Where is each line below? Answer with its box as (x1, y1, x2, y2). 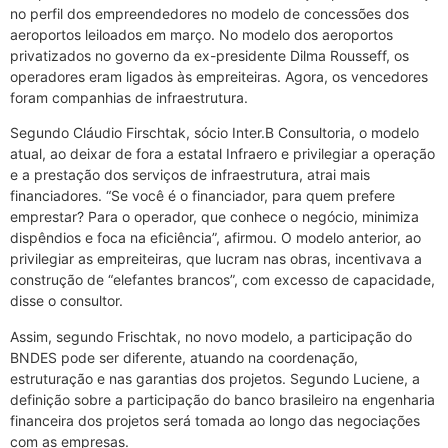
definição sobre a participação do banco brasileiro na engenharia (10, 390, 435, 408)
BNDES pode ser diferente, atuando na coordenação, (10, 348, 358, 366)
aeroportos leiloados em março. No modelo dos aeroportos (10, 26, 393, 44)
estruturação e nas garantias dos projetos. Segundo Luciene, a (10, 369, 420, 387)
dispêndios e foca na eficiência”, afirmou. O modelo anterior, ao (10, 229, 421, 247)
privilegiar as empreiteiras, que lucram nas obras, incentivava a (10, 250, 422, 268)
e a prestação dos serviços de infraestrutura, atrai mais (10, 166, 370, 184)
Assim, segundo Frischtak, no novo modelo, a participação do (10, 327, 412, 345)
